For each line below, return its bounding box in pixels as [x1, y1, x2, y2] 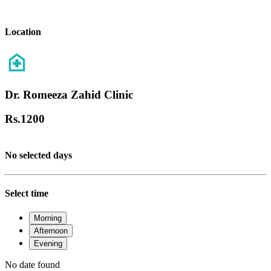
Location [5, 26, 41, 37]
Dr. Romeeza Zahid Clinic [5, 88, 133, 101]
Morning [34, 214, 62, 223]
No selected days [5, 150, 72, 161]
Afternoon [34, 226, 68, 236]
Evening [34, 239, 62, 249]
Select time [5, 188, 48, 198]
